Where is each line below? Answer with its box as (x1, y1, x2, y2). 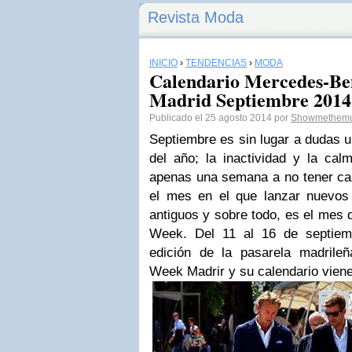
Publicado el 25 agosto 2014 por (149, 112, 291, 123)
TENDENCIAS (185, 57, 247, 68)
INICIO (149, 57, 178, 68)
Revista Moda (148, 9, 244, 26)
